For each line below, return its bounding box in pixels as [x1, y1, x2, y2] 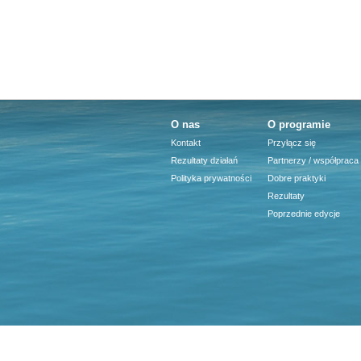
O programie [268, 118, 330, 131]
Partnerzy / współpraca [268, 156, 359, 166]
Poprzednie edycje [268, 209, 340, 219]
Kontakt [171, 138, 201, 148]
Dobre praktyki [268, 173, 326, 184]
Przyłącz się [268, 138, 316, 148]
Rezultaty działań [171, 156, 238, 166]
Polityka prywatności [171, 173, 251, 184]
